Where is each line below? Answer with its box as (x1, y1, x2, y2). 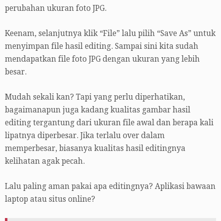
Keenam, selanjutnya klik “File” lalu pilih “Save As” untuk (5, 29, 216, 38)
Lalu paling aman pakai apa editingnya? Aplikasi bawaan (5, 182, 216, 191)
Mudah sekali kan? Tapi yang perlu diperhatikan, (5, 93, 185, 102)
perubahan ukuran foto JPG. (5, 4, 107, 13)
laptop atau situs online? (5, 195, 95, 204)
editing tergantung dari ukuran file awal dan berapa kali (5, 118, 214, 128)
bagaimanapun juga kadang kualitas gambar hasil (5, 106, 190, 115)
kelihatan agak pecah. (5, 157, 85, 166)
